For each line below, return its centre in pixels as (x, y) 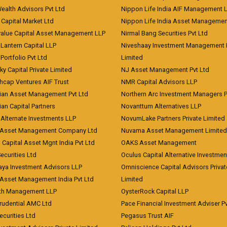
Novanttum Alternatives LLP (161, 106)
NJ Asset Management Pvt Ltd (165, 70)
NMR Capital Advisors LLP (159, 82)
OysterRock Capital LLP (155, 191)
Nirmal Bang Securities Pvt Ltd (164, 33)
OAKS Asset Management (159, 143)
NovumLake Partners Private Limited (173, 118)
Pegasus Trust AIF (147, 216)
